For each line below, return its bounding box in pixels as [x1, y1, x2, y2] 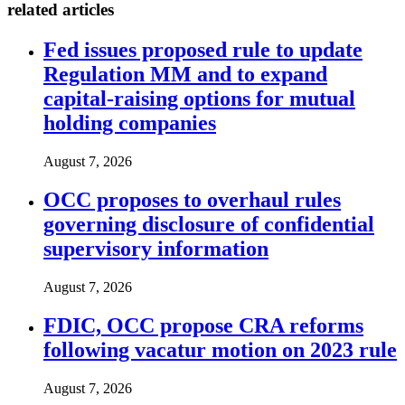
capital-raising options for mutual [43, 87, 355, 111]
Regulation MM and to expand [43, 62, 327, 87]
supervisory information [43, 236, 268, 260]
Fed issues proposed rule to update [43, 38, 363, 62]
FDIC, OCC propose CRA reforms [43, 313, 363, 337]
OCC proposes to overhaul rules [43, 187, 341, 212]
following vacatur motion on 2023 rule [43, 337, 397, 362]
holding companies [43, 111, 216, 136]
